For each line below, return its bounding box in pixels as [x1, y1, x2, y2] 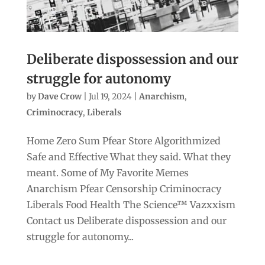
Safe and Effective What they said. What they [26, 150, 231, 163]
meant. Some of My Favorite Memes [26, 166, 189, 179]
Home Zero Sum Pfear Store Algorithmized [26, 134, 221, 147]
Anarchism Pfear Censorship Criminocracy [26, 182, 221, 195]
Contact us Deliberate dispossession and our [26, 214, 227, 227]
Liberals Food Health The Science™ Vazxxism [26, 198, 235, 211]
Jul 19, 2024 [88, 91, 132, 102]
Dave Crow [37, 91, 82, 102]
